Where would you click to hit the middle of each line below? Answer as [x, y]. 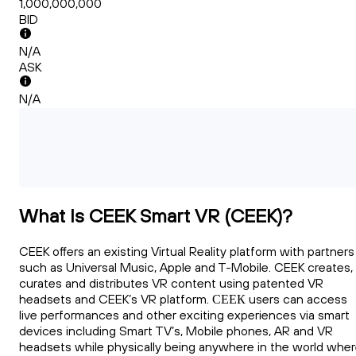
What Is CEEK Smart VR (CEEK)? [156, 216]
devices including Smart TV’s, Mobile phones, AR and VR [176, 331]
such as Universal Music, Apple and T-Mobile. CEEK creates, [186, 267]
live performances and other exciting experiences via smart [184, 315]
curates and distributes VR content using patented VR [171, 283]
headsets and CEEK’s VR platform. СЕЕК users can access [183, 299]
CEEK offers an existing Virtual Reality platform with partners [187, 252]
